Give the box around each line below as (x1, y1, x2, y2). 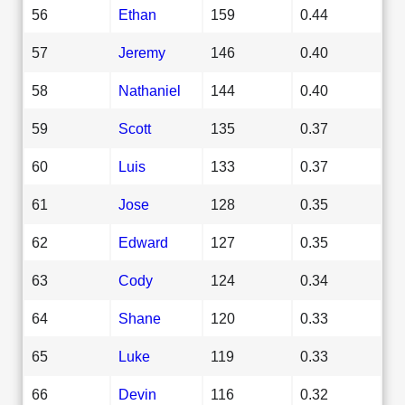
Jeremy (118, 43, 165, 61)
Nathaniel (118, 81, 181, 99)
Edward (118, 233, 168, 250)
